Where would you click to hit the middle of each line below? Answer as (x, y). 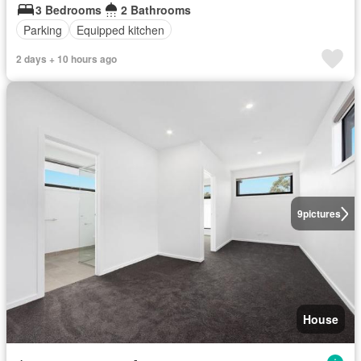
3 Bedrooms (68, 10)
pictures (322, 214)
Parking (43, 29)
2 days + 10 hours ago (66, 59)
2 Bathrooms (156, 10)
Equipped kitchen (120, 29)
